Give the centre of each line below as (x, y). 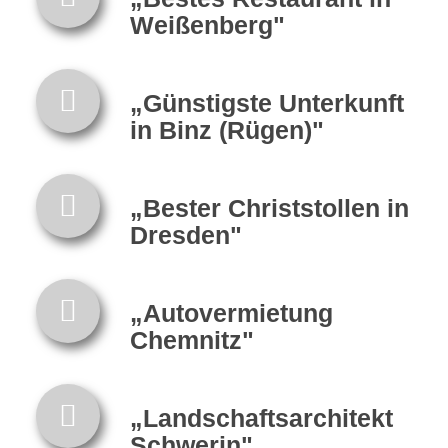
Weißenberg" (207, 24)
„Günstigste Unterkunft (266, 102)
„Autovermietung (231, 312)
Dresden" (185, 234)
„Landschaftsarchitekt (261, 417)
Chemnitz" (191, 339)
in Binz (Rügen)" (226, 129)
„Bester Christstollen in (269, 207)
